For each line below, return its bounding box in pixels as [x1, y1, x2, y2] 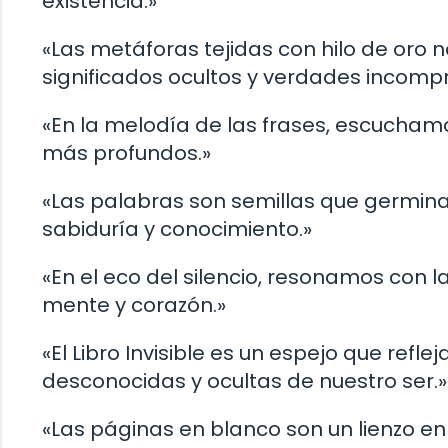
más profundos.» [42, 138, 211, 167]
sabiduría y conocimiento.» [42, 214, 312, 243]
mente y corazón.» [42, 290, 226, 319]
